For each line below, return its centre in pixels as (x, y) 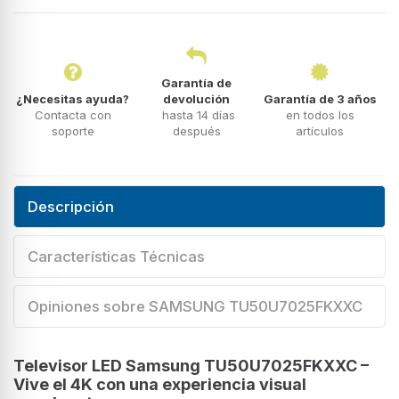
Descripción (71, 206)
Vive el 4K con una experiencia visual (160, 384)
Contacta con (73, 114)
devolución (197, 98)
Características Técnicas (116, 256)
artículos (320, 130)
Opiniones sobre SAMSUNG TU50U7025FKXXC (195, 306)
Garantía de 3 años (320, 98)
